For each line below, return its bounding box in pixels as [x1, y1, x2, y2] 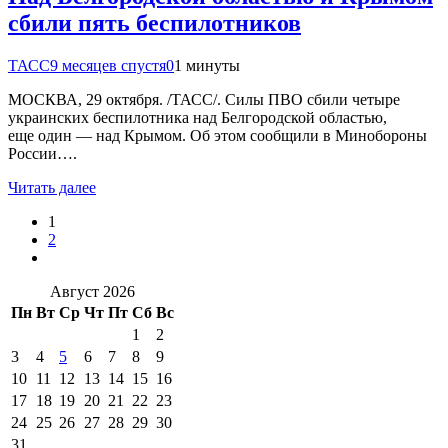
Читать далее [8, 178, 96, 196]
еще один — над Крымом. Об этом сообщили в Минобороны [8, 126, 427, 144]
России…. [8, 144, 77, 162]
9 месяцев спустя [50, 56, 166, 74]
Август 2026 [50, 282, 135, 300]
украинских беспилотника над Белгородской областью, [8, 108, 387, 126]
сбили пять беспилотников [8, 10, 301, 37]
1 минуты [174, 56, 240, 74]
